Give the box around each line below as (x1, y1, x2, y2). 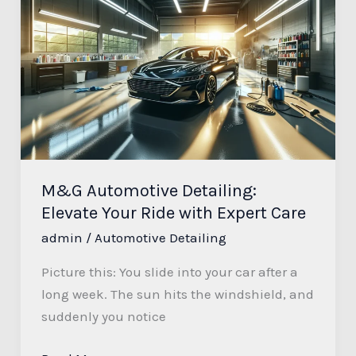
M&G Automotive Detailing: (41, 180, 257, 202)
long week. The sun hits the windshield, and (41, 285, 314, 302)
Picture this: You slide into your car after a (41, 263, 298, 280)
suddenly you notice (41, 308, 166, 324)
